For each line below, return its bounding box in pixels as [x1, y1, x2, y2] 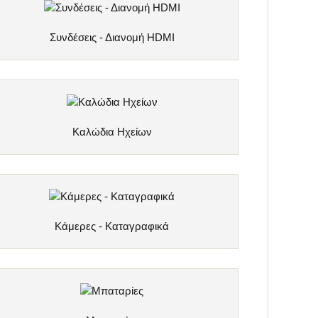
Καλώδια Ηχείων [72, 126, 152, 138]
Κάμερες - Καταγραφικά [55, 220, 170, 233]
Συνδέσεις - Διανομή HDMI [49, 31, 175, 43]
